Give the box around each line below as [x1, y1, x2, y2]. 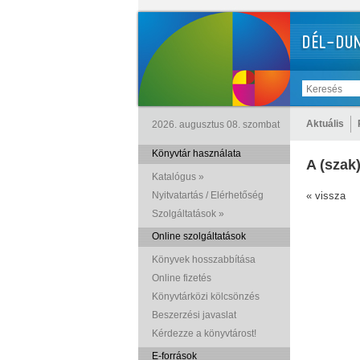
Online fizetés [152, 272, 211, 284]
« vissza [306, 190, 346, 202]
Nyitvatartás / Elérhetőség [152, 190, 264, 201]
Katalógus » [152, 171, 204, 182]
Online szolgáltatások [152, 231, 246, 242]
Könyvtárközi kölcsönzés [152, 291, 260, 302]
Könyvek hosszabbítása [152, 254, 256, 265]
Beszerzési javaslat [152, 309, 236, 321]
